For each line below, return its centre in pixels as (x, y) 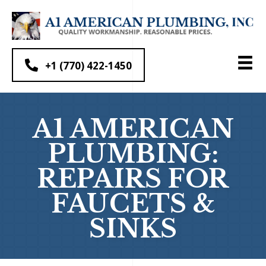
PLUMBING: (133, 154)
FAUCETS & (133, 204)
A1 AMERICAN (133, 129)
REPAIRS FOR (133, 179)
